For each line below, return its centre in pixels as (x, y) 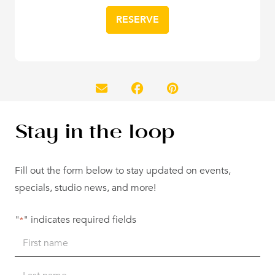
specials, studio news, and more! (85, 188)
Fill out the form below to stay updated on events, (123, 171)
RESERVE (137, 19)
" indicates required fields (80, 220)
